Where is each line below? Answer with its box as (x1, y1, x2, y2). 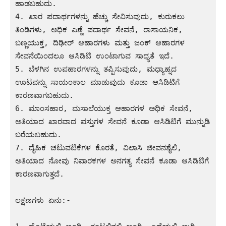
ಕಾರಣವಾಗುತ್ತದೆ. (15, 169, 64, 179)
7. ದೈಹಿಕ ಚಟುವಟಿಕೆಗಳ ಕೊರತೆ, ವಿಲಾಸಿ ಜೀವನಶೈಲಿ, (15, 143, 182, 152)
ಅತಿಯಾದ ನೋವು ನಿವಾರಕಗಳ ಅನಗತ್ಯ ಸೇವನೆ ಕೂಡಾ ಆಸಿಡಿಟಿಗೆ (15, 156, 209, 165)
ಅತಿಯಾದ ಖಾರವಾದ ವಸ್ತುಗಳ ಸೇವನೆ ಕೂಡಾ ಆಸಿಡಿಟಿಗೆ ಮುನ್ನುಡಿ (15, 117, 210, 126)
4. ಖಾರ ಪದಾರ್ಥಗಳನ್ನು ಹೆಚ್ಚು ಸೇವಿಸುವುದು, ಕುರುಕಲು (15, 12, 185, 21)
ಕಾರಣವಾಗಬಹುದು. (15, 90, 74, 100)
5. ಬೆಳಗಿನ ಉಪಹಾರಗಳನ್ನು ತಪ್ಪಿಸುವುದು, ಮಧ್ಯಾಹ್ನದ (15, 64, 177, 74)
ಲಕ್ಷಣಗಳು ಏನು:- (15, 195, 71, 205)
